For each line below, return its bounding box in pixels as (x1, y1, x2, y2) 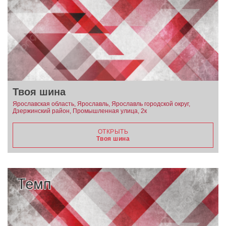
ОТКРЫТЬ (97, 128, 129, 135)
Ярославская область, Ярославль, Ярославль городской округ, (13, 100, 190, 107)
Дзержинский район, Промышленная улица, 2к (13, 107, 147, 115)
